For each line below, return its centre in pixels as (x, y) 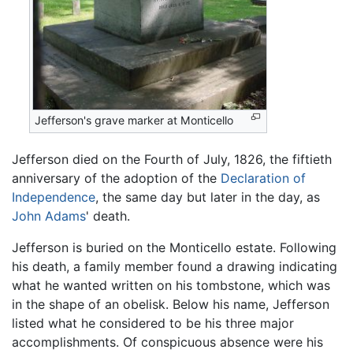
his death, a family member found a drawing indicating (175, 267)
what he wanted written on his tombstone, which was (171, 286)
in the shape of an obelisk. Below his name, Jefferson (171, 305)
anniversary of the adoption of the (116, 178)
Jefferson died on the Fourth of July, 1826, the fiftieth (172, 160)
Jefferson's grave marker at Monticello (134, 121)
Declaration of (263, 178)
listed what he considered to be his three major (153, 323)
